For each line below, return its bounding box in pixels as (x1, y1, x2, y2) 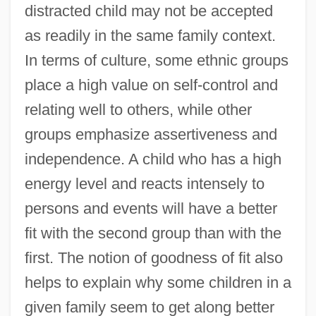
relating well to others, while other (24, 100, 252, 119)
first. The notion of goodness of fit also (24, 248, 283, 267)
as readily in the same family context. (24, 26, 276, 44)
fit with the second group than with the (24, 224, 281, 242)
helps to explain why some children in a (24, 273, 291, 291)
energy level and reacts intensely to (24, 174, 265, 193)
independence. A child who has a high (24, 150, 281, 168)
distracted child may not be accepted (24, 1, 273, 20)
